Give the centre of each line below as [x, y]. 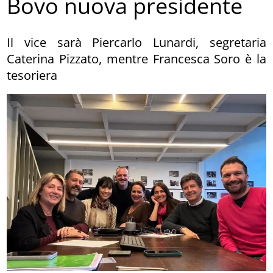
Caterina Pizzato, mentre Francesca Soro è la [136, 58]
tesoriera [32, 75]
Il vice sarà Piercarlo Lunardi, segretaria [136, 42]
